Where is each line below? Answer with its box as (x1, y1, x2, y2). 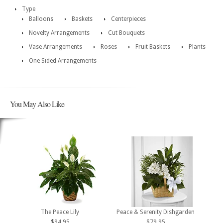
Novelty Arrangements (29, 29, 90, 36)
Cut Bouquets (108, 29, 145, 36)
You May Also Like (10, 99, 64, 109)
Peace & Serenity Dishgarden (116, 209, 195, 216)
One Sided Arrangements (29, 57, 97, 64)
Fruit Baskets (135, 43, 170, 50)
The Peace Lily (41, 209, 79, 216)
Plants (189, 43, 206, 50)
